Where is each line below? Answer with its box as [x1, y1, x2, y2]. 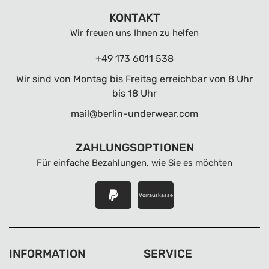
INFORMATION [9, 247, 85, 261]
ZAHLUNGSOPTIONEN [75, 141, 194, 154]
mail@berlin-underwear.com [71, 108, 198, 119]
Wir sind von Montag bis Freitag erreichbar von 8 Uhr [16, 73, 253, 85]
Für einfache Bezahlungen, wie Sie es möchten [37, 157, 232, 168]
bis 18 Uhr [112, 88, 157, 99]
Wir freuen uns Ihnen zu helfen [70, 28, 199, 38]
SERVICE [144, 247, 192, 261]
